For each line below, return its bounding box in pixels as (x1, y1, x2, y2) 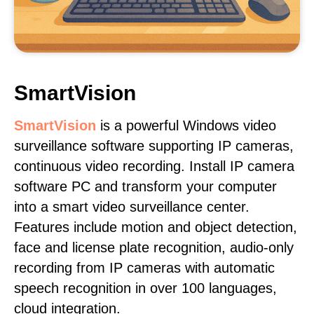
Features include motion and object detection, (14, 219, 297, 235)
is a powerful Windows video (96, 118, 276, 133)
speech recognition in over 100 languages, (14, 280, 277, 296)
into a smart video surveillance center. (14, 199, 250, 214)
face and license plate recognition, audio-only (14, 240, 294, 255)
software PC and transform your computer (14, 179, 277, 194)
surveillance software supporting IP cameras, (14, 138, 294, 153)
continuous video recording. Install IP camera (14, 158, 294, 174)
